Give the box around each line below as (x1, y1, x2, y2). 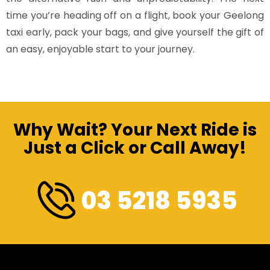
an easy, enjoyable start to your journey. (6, 42, 195, 56)
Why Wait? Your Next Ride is (13, 118, 257, 142)
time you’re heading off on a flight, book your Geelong (6, 8, 264, 22)
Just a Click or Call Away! (24, 136, 246, 160)
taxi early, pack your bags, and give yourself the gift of (6, 25, 264, 39)
